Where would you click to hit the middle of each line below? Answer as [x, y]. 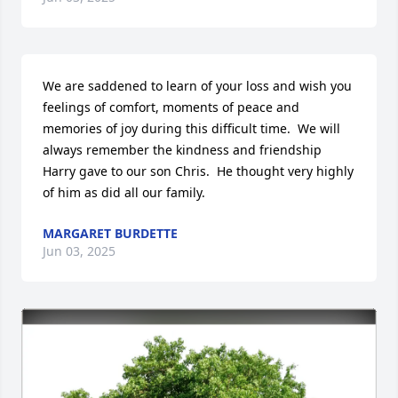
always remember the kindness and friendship [182, 150]
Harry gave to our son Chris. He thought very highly [198, 171]
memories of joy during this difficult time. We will [191, 128]
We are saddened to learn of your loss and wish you [197, 86]
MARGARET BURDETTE [110, 233]
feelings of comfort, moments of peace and [171, 107]
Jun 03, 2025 [79, 251]
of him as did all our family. [124, 192]
